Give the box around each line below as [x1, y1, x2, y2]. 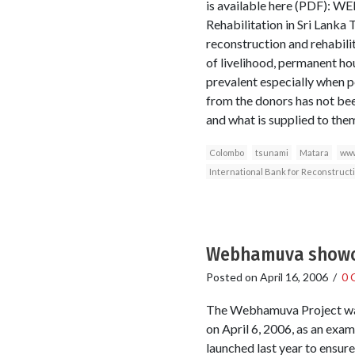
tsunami [254, 147, 288, 158]
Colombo [208, 147, 244, 158]
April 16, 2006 [259, 269, 328, 284]
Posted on [205, 269, 260, 284]
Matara [299, 147, 329, 158]
